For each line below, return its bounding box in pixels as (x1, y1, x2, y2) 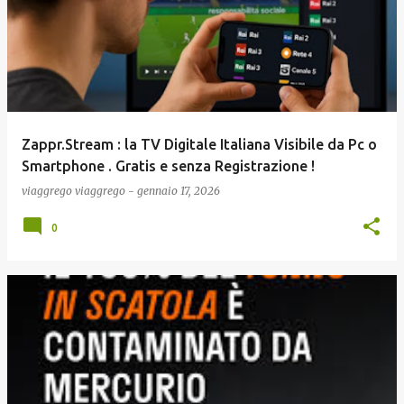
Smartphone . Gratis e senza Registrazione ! (22, 158, 315, 174)
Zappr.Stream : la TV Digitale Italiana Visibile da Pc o (22, 136, 377, 152)
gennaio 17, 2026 (137, 184, 220, 197)
